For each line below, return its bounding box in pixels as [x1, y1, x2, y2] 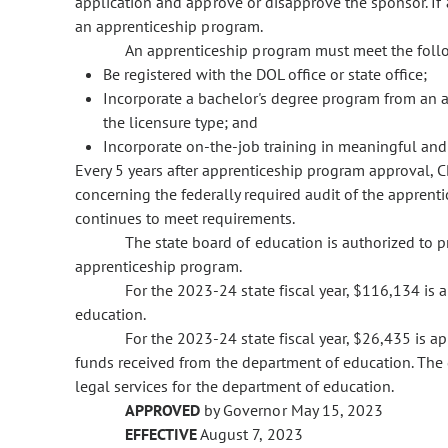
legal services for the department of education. [75, 376, 395, 397]
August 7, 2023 [197, 424, 303, 445]
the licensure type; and [103, 112, 258, 133]
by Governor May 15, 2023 [200, 400, 383, 421]
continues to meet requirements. [75, 208, 295, 229]
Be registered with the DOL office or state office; [103, 64, 427, 85]
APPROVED [125, 400, 201, 421]
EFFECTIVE [125, 424, 198, 445]
